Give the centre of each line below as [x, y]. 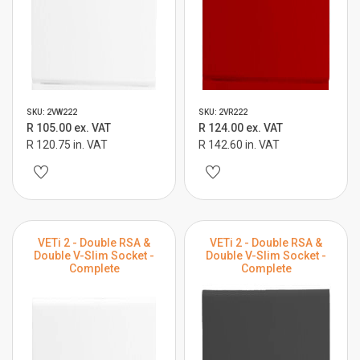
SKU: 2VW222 [52, 112]
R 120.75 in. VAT [67, 145]
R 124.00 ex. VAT [241, 128]
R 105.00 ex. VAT [69, 128]
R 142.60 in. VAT [239, 145]
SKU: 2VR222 [223, 112]
